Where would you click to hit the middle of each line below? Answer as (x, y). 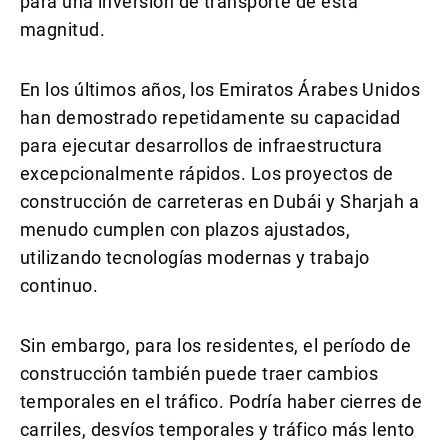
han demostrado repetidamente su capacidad (210, 117)
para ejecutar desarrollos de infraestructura (201, 145)
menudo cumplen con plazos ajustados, (185, 229)
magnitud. (63, 29)
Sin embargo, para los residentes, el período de (216, 345)
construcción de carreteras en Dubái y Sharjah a (220, 201)
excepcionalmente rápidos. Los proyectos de (207, 173)
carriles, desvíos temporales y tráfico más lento (217, 429)
